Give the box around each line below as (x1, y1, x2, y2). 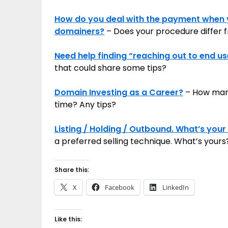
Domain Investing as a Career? (54, 87, 183, 98)
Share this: (54, 165, 89, 174)
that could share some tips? (54, 62, 166, 74)
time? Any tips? (54, 99, 116, 110)
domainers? (54, 25, 104, 37)
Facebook (105, 183, 134, 192)
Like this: (54, 215, 82, 223)
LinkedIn (162, 183, 189, 192)
